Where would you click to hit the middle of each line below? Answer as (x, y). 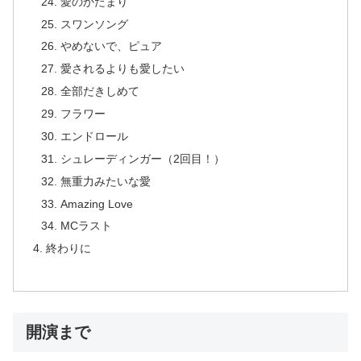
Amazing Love (96, 203)
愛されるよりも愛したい (122, 69)
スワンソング (94, 24)
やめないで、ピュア (111, 46)
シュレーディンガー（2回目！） (142, 158)
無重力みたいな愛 (105, 181)
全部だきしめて (100, 91)
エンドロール (94, 136)
